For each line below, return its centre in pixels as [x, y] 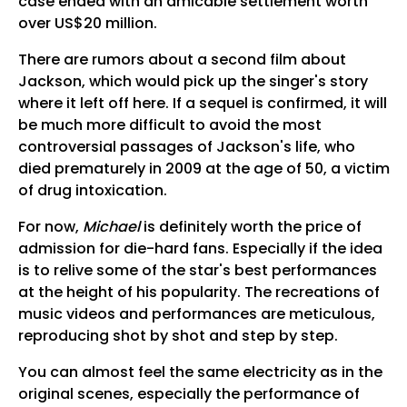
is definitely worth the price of [250, 227]
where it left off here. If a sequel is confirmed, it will [202, 104]
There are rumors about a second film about [182, 60]
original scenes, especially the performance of [189, 394]
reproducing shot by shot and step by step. [178, 336]
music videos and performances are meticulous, [196, 314]
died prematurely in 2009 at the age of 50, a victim [203, 169]
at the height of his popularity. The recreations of [199, 293]
